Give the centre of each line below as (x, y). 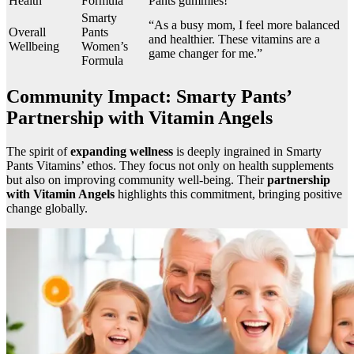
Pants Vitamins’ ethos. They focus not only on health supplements (170, 165)
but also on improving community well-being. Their (137, 179)
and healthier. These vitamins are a (234, 40)
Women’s (105, 47)
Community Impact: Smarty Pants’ (149, 96)
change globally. (47, 208)
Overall (27, 32)
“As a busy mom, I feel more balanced (244, 25)
